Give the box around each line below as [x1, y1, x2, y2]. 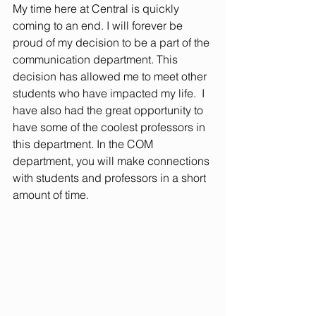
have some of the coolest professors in [13, 120, 208, 135]
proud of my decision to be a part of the [13, 35, 212, 50]
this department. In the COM [13, 137, 156, 152]
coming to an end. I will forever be [13, 18, 186, 33]
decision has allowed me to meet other [13, 69, 209, 84]
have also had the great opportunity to [13, 103, 206, 118]
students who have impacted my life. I [13, 86, 207, 101]
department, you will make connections [13, 154, 212, 169]
